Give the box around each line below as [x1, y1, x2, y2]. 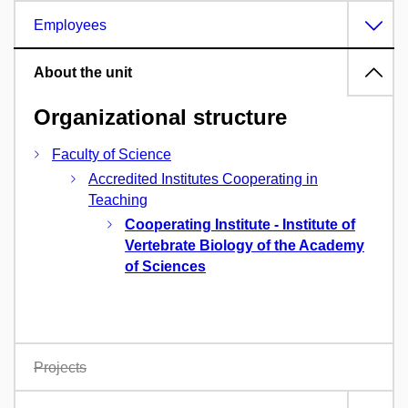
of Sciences [125, 259, 206, 275]
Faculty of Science [52, 147, 171, 163]
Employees [34, 16, 107, 33]
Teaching [88, 192, 148, 209]
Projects [34, 360, 87, 376]
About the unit [34, 64, 132, 80]
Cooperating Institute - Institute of [125, 217, 355, 233]
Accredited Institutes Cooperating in [88, 171, 318, 188]
